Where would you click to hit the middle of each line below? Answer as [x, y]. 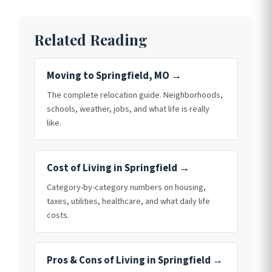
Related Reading [91, 40]
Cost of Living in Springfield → [118, 168]
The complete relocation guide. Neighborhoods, [135, 95]
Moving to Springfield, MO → [114, 76]
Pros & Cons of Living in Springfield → [135, 260]
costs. [58, 215]
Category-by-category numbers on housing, [126, 187]
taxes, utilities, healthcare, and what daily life [128, 201]
